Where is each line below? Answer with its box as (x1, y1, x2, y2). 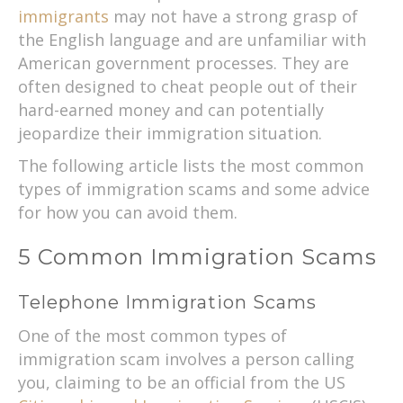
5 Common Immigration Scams (18, 243, 377, 270)
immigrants (18, 4, 109, 27)
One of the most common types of (18, 324, 287, 346)
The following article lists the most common (18, 154, 363, 176)
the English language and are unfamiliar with (18, 28, 366, 50)
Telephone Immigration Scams (18, 291, 317, 313)
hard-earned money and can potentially (18, 98, 324, 121)
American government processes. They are (18, 51, 349, 74)
